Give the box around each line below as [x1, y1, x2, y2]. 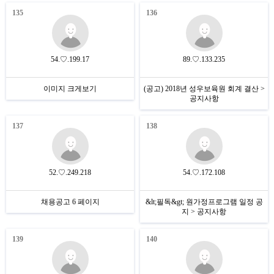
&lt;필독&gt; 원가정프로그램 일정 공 [145, 198, 263, 206]
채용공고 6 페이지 [40, 198, 100, 206]
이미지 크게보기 [43, 84, 97, 93]
